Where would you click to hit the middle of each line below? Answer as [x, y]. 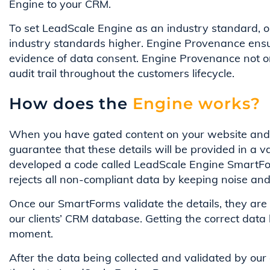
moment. [31, 233]
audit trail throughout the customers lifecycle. [122, 73]
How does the [68, 103]
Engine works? [194, 103]
